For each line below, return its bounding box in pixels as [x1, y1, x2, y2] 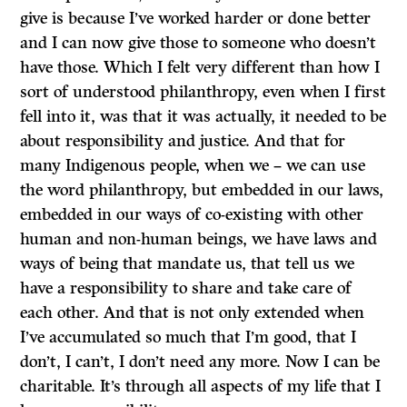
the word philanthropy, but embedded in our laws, [20, 180, 384, 200]
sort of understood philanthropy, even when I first [20, 82, 387, 102]
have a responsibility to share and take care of [20, 278, 352, 298]
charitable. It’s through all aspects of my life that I [20, 376, 382, 396]
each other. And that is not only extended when [20, 303, 365, 323]
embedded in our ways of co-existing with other [20, 204, 364, 224]
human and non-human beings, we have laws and [20, 229, 378, 249]
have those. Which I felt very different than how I [20, 57, 381, 77]
